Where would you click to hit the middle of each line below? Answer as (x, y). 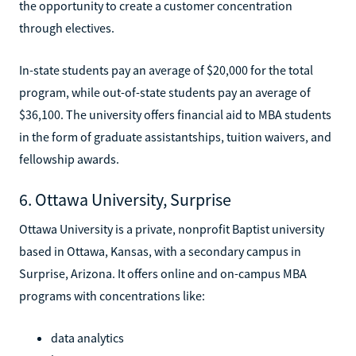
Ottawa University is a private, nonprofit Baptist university (172, 228)
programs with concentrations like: (112, 295)
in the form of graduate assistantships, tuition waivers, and (175, 136)
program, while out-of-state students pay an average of (165, 92)
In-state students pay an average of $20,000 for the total (166, 70)
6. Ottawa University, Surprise (125, 199)
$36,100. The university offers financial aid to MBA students (175, 114)
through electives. (67, 27)
